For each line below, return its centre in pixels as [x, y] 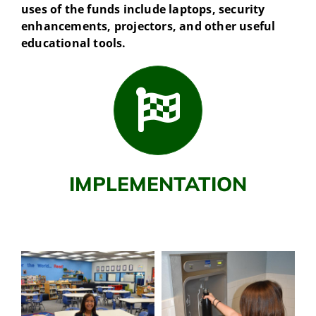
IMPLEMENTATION [158, 184]
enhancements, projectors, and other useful [148, 26]
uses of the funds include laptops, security [143, 10]
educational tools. [73, 43]
